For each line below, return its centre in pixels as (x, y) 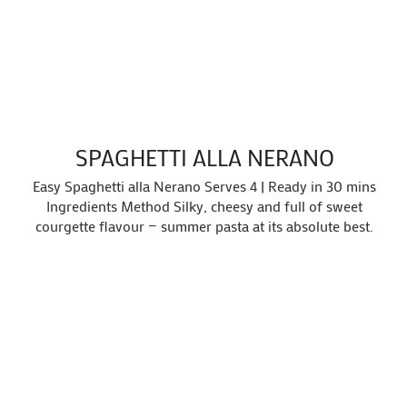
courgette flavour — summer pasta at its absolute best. (205, 225)
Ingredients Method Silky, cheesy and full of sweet (205, 205)
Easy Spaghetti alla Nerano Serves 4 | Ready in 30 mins (205, 185)
